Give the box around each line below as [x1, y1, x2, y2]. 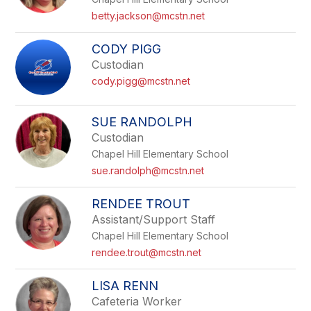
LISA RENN [92, 278, 159, 293]
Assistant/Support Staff [92, 212, 216, 226]
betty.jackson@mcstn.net [92, 10, 205, 22]
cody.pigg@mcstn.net [92, 75, 191, 87]
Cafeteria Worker [92, 294, 183, 308]
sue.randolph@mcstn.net [92, 165, 205, 176]
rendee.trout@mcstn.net [92, 246, 202, 258]
